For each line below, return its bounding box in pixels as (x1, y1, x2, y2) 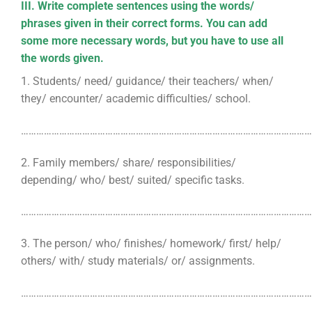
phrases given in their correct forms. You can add (20, 17, 267, 31)
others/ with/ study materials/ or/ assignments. (20, 254, 255, 268)
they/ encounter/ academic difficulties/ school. (20, 92, 251, 106)
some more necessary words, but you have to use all (20, 34, 283, 48)
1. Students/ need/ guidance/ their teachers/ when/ (20, 75, 274, 88)
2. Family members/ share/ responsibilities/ (20, 155, 236, 169)
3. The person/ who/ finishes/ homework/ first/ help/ (20, 237, 281, 251)
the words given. (20, 52, 104, 65)
